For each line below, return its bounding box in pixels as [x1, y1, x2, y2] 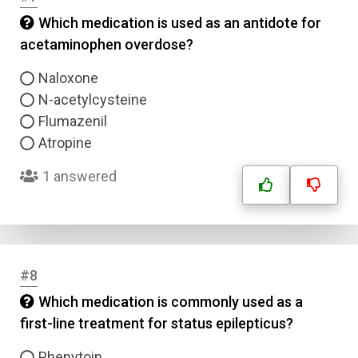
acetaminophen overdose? [20, 36, 193, 53]
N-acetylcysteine [38, 91, 147, 108]
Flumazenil [38, 113, 107, 129]
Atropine [38, 134, 92, 151]
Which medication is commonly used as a [38, 293, 303, 310]
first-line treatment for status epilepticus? [20, 315, 293, 332]
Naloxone [38, 70, 98, 86]
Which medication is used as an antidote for [38, 14, 321, 31]
